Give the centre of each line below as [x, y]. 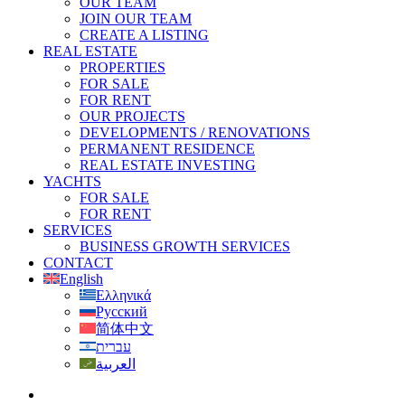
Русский [122, 311]
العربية [116, 364]
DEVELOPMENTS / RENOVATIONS [195, 132]
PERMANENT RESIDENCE [167, 149]
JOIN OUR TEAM [136, 19]
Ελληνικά [123, 295]
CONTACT [78, 263]
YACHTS [72, 181]
